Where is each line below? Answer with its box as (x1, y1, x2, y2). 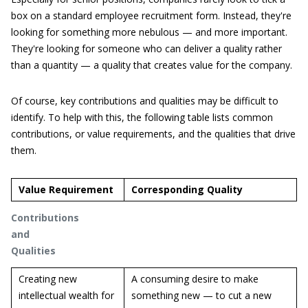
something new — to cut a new (131, 289, 272, 302)
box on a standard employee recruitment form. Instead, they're (11, 9, 291, 22)
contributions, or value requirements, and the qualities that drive (11, 127, 296, 140)
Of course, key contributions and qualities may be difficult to (11, 94, 278, 107)
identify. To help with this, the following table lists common (11, 111, 273, 124)
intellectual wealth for (19, 289, 114, 302)
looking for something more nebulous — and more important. (11, 25, 287, 38)
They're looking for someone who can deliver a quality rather (11, 42, 282, 55)
